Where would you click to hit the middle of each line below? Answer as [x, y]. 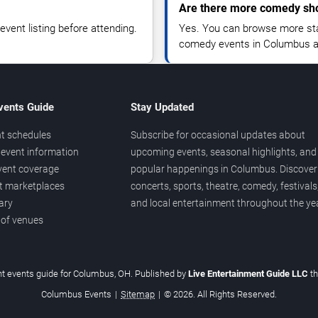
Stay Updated [162, 107]
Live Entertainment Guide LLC [249, 273]
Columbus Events [76, 294]
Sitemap [138, 294]
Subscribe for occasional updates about [218, 135]
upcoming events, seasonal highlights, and [223, 152]
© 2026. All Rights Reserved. [220, 294]
